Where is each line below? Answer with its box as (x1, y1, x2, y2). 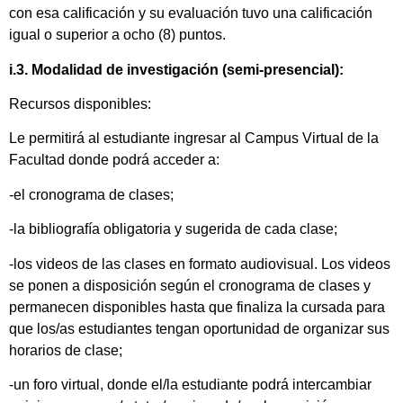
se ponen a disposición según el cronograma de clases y (9, 277, 371, 293)
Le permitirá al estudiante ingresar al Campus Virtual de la (9, 130, 379, 147)
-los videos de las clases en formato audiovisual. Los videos (9, 255, 390, 272)
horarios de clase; (9, 342, 122, 358)
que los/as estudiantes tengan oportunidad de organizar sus (9, 320, 390, 336)
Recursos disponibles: (9, 95, 151, 112)
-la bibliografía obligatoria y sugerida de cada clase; (9, 221, 337, 237)
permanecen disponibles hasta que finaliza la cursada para (9, 299, 385, 315)
